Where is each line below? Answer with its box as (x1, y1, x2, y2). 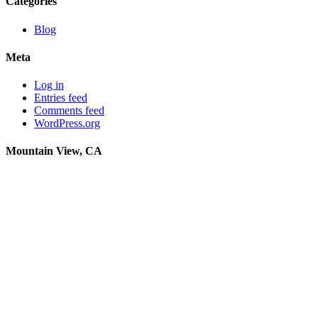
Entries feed (34, 92, 87, 104)
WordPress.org (34, 117, 100, 130)
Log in (34, 79, 64, 92)
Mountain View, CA (6, 145, 102, 158)
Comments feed (34, 104, 104, 117)
